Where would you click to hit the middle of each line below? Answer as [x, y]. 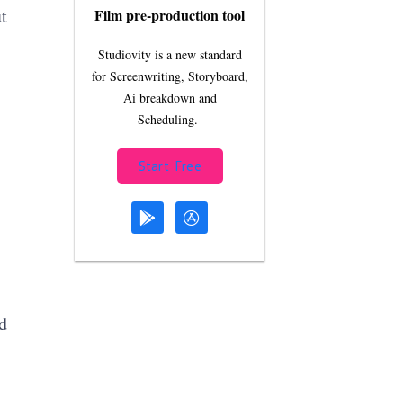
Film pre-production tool [170, 14]
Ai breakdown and [170, 97]
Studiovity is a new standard [170, 54]
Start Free [170, 166]
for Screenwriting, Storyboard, [170, 76]
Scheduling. [170, 119]
